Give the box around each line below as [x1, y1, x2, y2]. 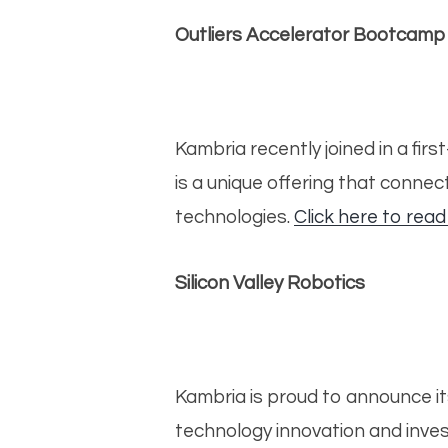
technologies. [174, 207, 294, 228]
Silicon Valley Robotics [174, 272, 365, 293]
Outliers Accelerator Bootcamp [174, 25, 445, 46]
